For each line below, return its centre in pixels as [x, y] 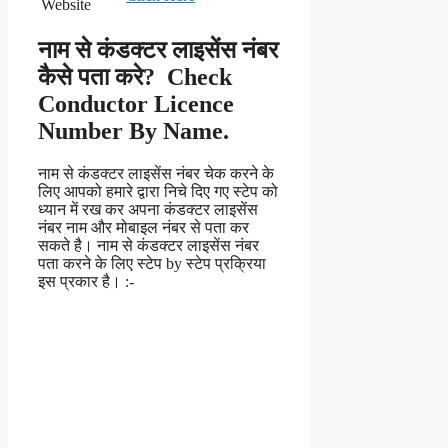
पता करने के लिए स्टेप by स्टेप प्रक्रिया [152, 263]
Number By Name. [133, 131]
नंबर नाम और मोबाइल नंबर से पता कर [143, 227]
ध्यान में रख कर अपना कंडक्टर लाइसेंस [148, 209]
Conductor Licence [136, 104]
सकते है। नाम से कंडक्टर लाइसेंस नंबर [148, 245]
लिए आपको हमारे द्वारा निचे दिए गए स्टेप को [158, 191]
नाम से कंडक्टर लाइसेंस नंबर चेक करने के [156, 173]
